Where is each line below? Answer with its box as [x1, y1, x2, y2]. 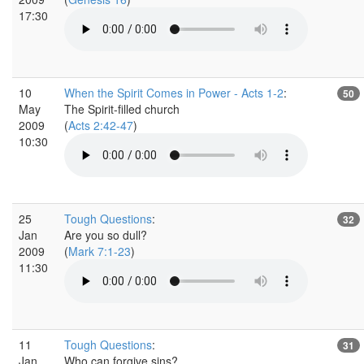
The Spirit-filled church [64, 100, 180, 117]
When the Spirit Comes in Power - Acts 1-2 [64, 84, 284, 101]
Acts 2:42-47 [68, 116, 133, 133]
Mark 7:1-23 [68, 242, 131, 259]
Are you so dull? [64, 226, 147, 243]
